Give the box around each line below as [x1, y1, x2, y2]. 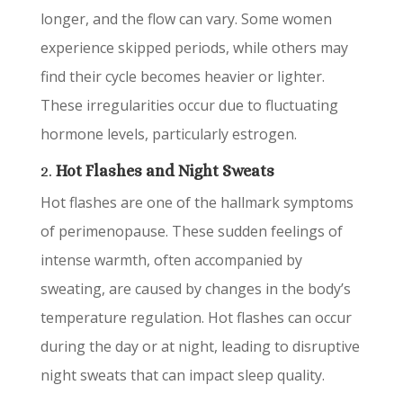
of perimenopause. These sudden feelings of [40, 221, 343, 241]
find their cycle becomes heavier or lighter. [40, 67, 325, 86]
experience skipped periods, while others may [40, 38, 348, 58]
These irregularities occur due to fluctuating [40, 95, 338, 115]
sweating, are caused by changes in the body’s [40, 279, 351, 299]
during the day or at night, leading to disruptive [40, 336, 360, 356]
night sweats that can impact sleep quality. [40, 365, 325, 385]
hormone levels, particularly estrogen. [40, 124, 297, 144]
